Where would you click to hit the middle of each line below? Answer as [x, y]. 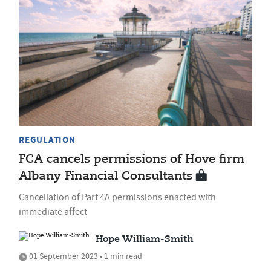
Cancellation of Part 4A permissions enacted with [117, 197]
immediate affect [53, 211]
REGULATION [47, 139]
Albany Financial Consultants [106, 176]
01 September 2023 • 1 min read [85, 256]
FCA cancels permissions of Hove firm [132, 159]
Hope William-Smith [145, 239]
